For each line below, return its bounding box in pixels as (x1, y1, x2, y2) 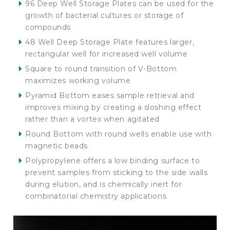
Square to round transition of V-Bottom (25, 64, 177, 73)
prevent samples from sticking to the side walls (25, 168, 208, 177)
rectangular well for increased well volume (25, 49, 188, 59)
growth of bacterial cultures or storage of (25, 11, 184, 20)
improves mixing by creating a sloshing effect (25, 103, 202, 112)
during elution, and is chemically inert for (25, 180, 182, 189)
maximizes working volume (25, 76, 131, 85)
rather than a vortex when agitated (25, 114, 160, 124)
